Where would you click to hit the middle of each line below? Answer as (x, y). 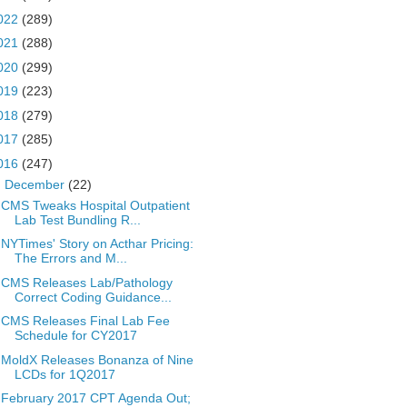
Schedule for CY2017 (75, 335)
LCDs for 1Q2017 (65, 374)
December (36, 184)
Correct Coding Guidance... (93, 297)
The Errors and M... (70, 258)
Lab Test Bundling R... (77, 219)
